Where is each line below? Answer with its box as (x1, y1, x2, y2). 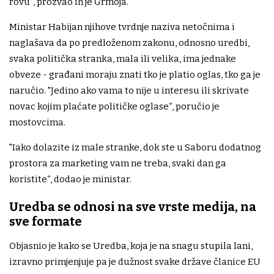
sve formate (9, 213, 82, 229)
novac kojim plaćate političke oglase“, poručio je (9, 100, 220, 112)
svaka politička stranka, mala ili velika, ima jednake (9, 53, 236, 64)
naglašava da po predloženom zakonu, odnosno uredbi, (9, 37, 250, 48)
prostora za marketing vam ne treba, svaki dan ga (9, 157, 226, 169)
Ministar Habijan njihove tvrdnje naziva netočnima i (9, 21, 235, 32)
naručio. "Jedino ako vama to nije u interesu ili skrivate (9, 84, 249, 96)
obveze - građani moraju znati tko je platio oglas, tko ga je (9, 68, 261, 80)
